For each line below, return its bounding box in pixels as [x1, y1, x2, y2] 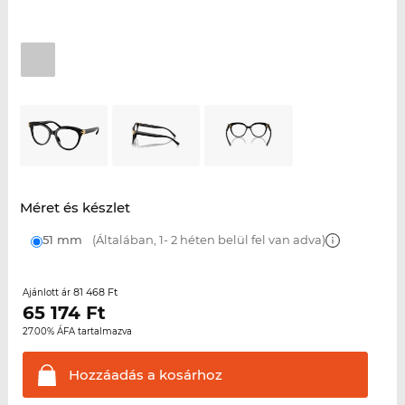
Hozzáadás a [68, 366, 155, 384]
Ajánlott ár [22, 287, 73, 299]
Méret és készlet [19, 199, 130, 217]
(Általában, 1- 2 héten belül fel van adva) [89, 232, 325, 248]
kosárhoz [155, 366, 222, 384]
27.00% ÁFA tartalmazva [22, 325, 132, 338]
